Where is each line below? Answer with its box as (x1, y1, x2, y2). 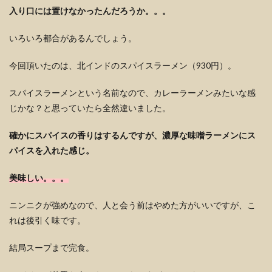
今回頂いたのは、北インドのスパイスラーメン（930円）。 (9, 60, 236, 70)
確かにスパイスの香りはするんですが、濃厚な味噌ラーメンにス (9, 130, 256, 140)
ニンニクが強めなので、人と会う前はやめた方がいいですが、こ (9, 200, 256, 210)
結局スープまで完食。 (9, 242, 94, 253)
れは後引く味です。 (9, 215, 86, 225)
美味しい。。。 (9, 172, 69, 183)
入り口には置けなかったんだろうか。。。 (9, 5, 171, 16)
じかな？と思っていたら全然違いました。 (9, 103, 171, 113)
